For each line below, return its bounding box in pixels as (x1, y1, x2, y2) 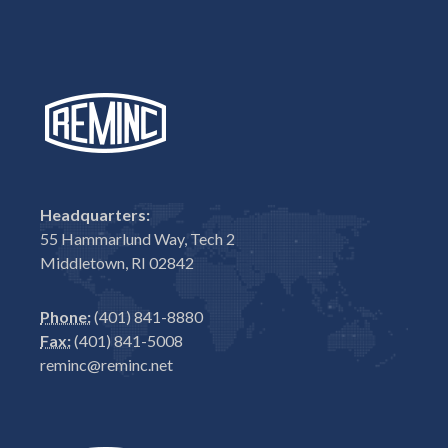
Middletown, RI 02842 (40, 252, 194, 272)
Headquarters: (40, 204, 150, 224)
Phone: (40, 306, 91, 326)
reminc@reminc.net (40, 354, 173, 374)
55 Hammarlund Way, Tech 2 (40, 228, 235, 248)
